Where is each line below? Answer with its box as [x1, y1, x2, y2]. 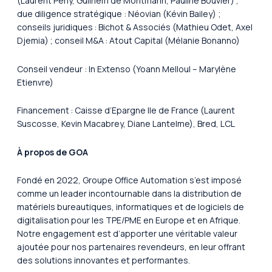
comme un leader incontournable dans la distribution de [17, 188, 242, 200]
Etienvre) [17, 76, 55, 88]
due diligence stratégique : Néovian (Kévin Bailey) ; [17, 8, 221, 20]
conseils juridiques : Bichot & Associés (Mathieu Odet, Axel [17, 21, 253, 33]
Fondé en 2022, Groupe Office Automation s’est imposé [17, 174, 242, 186]
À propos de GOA [17, 146, 88, 158]
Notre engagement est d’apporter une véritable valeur [17, 228, 237, 240]
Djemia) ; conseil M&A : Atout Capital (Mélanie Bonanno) [17, 35, 242, 47]
